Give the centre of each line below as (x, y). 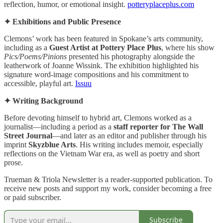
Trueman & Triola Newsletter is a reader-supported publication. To (108, 179)
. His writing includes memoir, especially (139, 144)
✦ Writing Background (44, 101)
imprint (16, 144)
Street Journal (28, 135)
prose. (13, 162)
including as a (27, 47)
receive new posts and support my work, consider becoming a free (108, 188)
